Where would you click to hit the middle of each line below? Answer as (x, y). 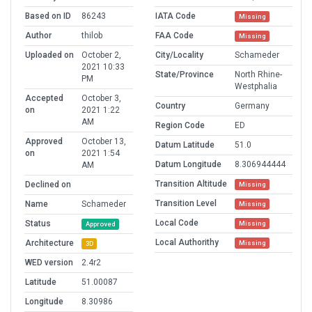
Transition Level (186, 204)
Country (170, 106)
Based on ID (48, 16)
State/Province (185, 75)
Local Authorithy (187, 243)
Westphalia (256, 87)
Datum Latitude (185, 145)
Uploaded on (49, 55)
